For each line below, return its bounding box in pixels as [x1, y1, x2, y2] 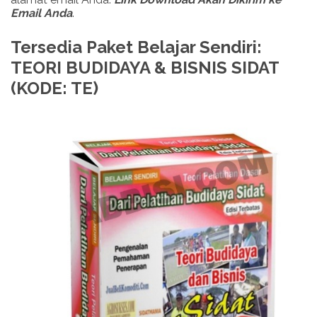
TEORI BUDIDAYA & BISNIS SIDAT [11, 57, 279, 79]
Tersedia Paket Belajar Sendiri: [11, 37, 262, 58]
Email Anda [11, 6, 72, 21]
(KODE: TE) [11, 78, 98, 99]
